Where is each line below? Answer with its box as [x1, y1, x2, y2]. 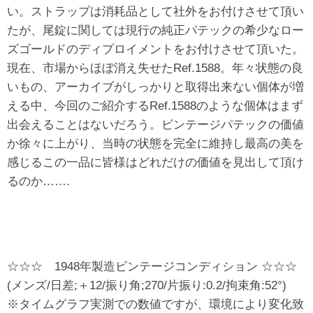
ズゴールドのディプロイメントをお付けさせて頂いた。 [7, 42, 304, 56]
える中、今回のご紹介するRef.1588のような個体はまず [7, 99, 303, 112]
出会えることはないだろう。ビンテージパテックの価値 [7, 117, 304, 131]
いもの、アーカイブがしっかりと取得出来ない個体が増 [7, 80, 304, 94]
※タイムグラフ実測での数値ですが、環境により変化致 [7, 297, 304, 311]
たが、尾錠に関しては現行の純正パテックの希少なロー [7, 23, 304, 37]
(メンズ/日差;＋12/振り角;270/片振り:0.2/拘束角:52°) [7, 278, 286, 292]
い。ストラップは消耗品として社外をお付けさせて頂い [7, 4, 304, 18]
